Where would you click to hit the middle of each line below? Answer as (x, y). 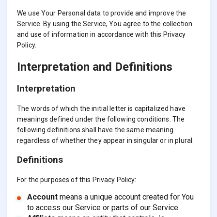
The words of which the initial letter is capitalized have (101, 108)
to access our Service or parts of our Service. (103, 208)
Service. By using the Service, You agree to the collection (105, 24)
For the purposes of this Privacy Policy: (77, 180)
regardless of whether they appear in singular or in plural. (106, 140)
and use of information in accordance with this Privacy (101, 35)
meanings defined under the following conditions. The (101, 119)
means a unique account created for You (125, 197)
